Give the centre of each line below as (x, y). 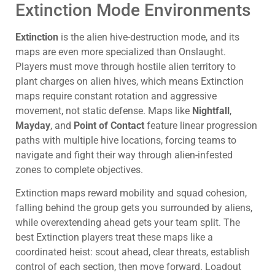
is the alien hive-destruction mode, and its (149, 37)
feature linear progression (201, 125)
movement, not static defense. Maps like (104, 110)
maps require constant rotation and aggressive (116, 96)
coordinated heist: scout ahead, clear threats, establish (133, 252)
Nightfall (211, 110)
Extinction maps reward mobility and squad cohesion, (131, 193)
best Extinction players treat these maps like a (114, 238)
